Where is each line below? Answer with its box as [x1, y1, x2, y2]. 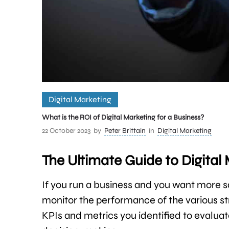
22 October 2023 [42, 126, 90, 135]
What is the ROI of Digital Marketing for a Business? [42, 112, 204, 122]
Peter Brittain [104, 126, 146, 135]
